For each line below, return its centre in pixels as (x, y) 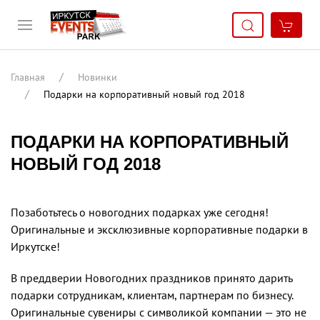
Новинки (97, 77)
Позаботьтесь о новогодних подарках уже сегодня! (140, 212)
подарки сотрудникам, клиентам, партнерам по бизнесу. (152, 295)
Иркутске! (35, 246)
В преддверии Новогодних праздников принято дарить (151, 278)
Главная (28, 77)
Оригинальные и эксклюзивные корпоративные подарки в (159, 229)
